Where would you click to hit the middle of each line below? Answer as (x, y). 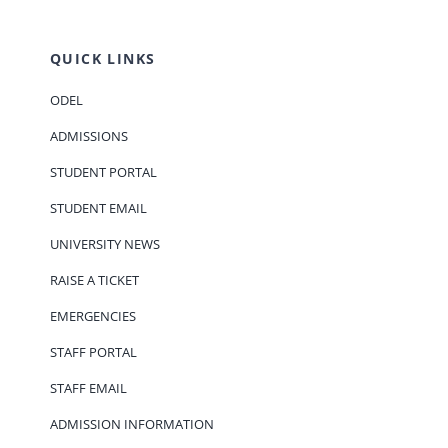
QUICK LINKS (102, 58)
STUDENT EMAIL (98, 207)
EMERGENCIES (92, 315)
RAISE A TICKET (94, 279)
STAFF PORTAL (93, 351)
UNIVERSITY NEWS (104, 243)
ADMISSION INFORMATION (131, 423)
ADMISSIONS (88, 135)
